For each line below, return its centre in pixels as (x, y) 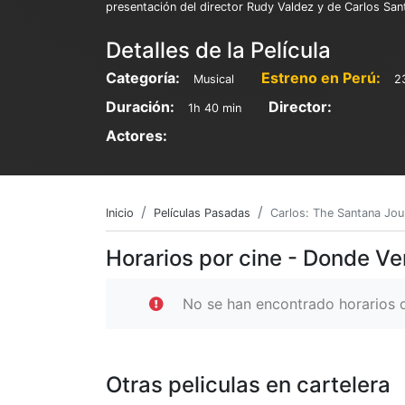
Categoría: (143, 78)
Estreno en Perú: (321, 78)
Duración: (140, 107)
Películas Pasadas (202, 213)
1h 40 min (215, 108)
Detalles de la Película (218, 51)
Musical (214, 80)
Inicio (120, 213)
